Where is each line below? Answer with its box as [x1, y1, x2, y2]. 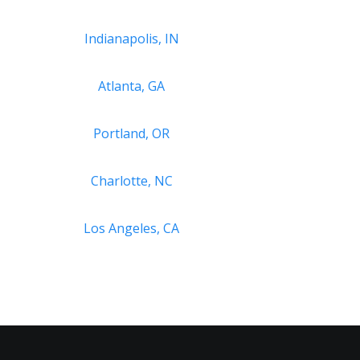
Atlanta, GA [98, 76, 166, 95]
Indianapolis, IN [84, 29, 179, 47]
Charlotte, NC [90, 171, 173, 190]
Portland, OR [93, 124, 170, 142]
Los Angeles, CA [84, 219, 180, 237]
